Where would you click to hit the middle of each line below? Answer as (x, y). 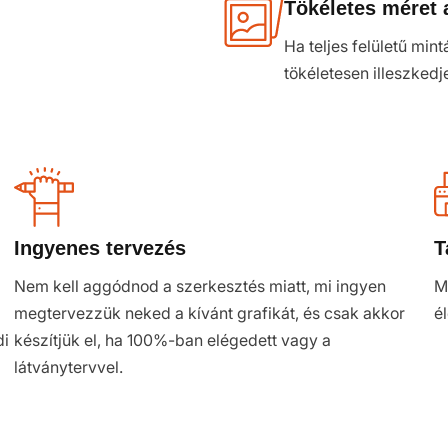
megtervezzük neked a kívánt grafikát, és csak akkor (209, 313)
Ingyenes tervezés (100, 248)
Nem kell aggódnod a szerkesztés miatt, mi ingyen (200, 286)
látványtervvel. (68, 367)
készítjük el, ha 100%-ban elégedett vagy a (172, 340)
